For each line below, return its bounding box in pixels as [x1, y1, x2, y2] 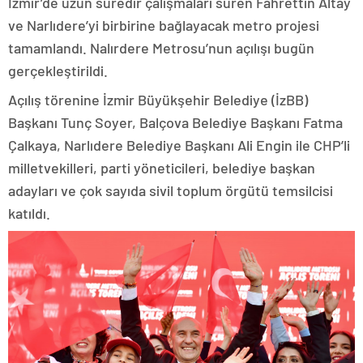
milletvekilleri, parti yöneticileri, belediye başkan [8, 159, 315, 177]
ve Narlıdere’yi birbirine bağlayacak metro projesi [8, 16, 319, 35]
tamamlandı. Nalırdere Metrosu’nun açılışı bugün [8, 39, 314, 58]
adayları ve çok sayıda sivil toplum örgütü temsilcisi [8, 181, 333, 200]
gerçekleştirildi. [8, 62, 108, 80]
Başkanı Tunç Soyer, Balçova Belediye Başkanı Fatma [8, 113, 343, 132]
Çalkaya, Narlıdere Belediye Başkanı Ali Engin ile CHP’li [8, 136, 350, 155]
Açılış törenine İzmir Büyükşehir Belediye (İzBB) [8, 91, 308, 109]
